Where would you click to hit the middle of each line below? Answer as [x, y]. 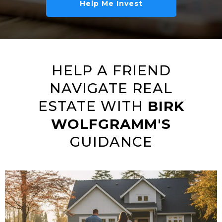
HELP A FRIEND [111, 71]
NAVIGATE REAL [111, 88]
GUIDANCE [111, 142]
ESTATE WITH [93, 106]
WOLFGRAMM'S [111, 124]
